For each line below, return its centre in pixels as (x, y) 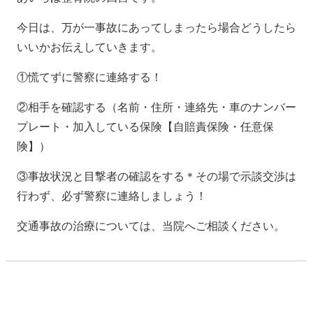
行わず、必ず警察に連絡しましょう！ (111, 196)
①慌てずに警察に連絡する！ (89, 77)
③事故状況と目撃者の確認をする (100, 176)
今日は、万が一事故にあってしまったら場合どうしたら (156, 28)
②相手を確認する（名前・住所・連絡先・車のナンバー (156, 107)
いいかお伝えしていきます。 (89, 47)
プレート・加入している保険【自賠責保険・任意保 (145, 127)
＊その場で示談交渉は (240, 176)
